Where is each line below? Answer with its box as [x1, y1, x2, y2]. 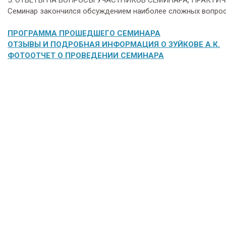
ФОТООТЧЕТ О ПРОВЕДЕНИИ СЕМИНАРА [8, 51, 164, 60]
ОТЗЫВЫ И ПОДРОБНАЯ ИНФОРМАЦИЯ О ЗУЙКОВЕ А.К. [8, 40, 220, 49]
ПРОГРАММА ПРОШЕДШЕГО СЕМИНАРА [8, 29, 160, 38]
